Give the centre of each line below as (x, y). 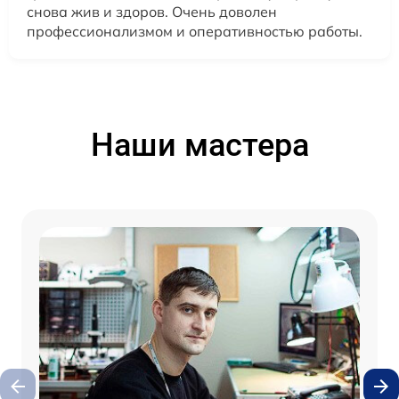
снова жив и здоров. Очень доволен (152, 12)
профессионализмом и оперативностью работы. (195, 32)
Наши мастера (199, 146)
